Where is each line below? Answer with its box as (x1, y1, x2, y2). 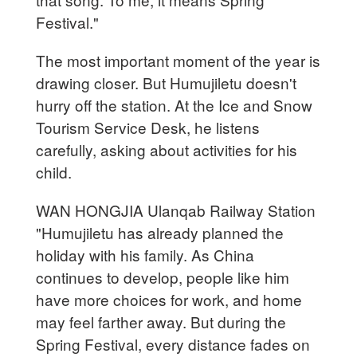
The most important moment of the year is (36, 49, 321, 71)
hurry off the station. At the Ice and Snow (36, 93, 313, 116)
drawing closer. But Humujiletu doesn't (36, 71, 297, 93)
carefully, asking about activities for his (36, 138, 298, 160)
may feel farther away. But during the (36, 310, 287, 332)
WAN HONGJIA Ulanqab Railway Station (36, 198, 316, 221)
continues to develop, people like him (36, 265, 290, 288)
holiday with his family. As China (36, 243, 255, 265)
